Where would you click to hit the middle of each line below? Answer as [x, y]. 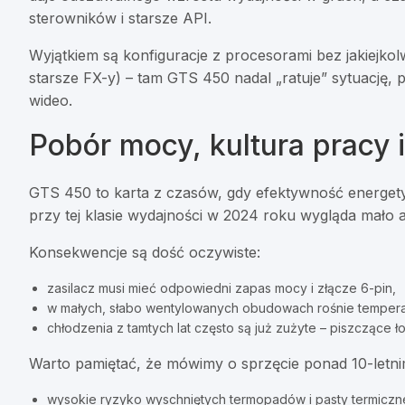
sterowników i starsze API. [120, 19]
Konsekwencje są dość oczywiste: [145, 253]
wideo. [51, 101]
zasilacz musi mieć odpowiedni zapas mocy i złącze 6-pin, [221, 288]
